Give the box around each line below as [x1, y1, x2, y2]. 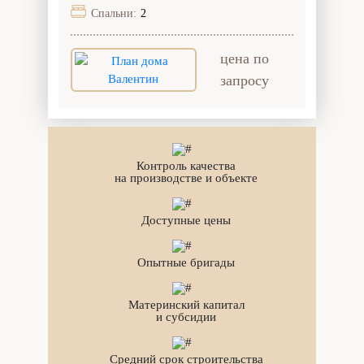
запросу [220, 71, 270, 89]
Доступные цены [141, 213, 231, 227]
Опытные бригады [137, 255, 235, 269]
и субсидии [156, 310, 216, 323]
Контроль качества [136, 158, 236, 172]
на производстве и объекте [115, 171, 258, 184]
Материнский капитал [128, 297, 245, 311]
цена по [220, 50, 270, 67]
